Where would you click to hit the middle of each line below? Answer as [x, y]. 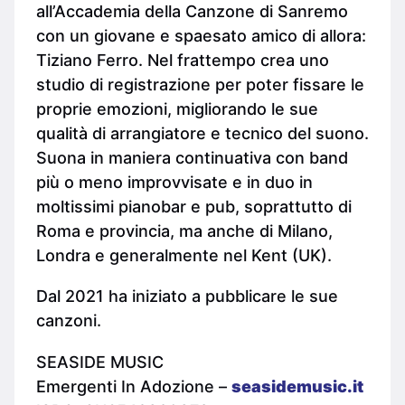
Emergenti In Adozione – [134, 387]
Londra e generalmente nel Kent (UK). [184, 255]
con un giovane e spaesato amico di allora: [201, 35]
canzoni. [69, 321]
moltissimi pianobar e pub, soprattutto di [194, 206]
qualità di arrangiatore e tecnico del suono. [202, 133]
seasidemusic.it [297, 387]
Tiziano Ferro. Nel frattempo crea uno [183, 60]
